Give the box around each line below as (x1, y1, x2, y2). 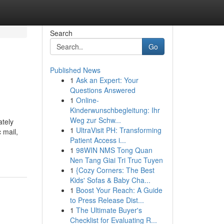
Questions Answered (69, 85, 135, 95)
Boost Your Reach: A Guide (75, 185, 162, 195)
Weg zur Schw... (69, 115, 121, 125)
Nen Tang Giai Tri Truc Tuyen (69, 155, 163, 165)
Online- (75, 95, 99, 105)
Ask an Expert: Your (75, 75, 138, 85)
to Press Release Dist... (69, 195, 144, 205)
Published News (49, 65, 100, 75)
